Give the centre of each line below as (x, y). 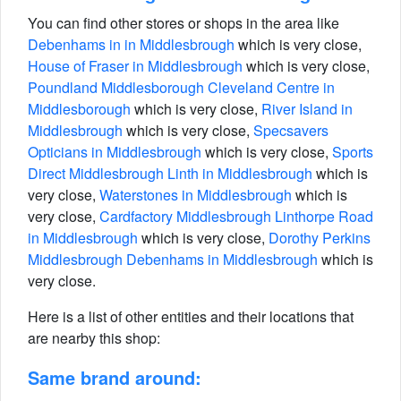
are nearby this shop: (94, 338)
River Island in (307, 109)
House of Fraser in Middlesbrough (135, 66)
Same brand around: (115, 377)
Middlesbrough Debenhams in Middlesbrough (173, 259)
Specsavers (291, 130)
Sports (353, 152)
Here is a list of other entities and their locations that (191, 316)
